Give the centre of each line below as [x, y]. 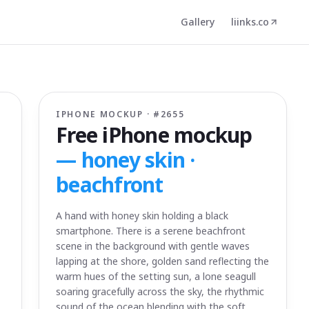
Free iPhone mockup [154, 135]
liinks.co [250, 22]
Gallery [198, 22]
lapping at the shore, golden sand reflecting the [162, 261]
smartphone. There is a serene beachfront [151, 231]
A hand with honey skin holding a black [142, 216]
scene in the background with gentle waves [153, 246]
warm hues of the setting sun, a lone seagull [156, 276]
